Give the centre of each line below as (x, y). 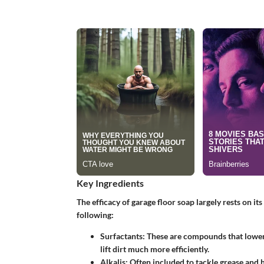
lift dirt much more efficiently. (154, 249)
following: (95, 214)
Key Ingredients (110, 183)
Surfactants (121, 236)
